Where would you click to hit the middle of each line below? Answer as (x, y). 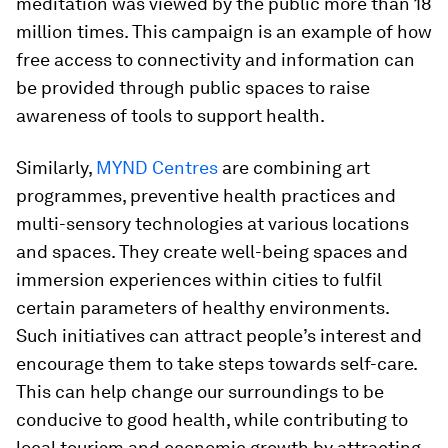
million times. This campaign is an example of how (224, 31)
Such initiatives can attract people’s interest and (219, 335)
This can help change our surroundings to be (200, 391)
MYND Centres (157, 167)
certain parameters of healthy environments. (202, 307)
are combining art (294, 167)
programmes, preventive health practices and (206, 195)
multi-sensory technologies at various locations (212, 223)
